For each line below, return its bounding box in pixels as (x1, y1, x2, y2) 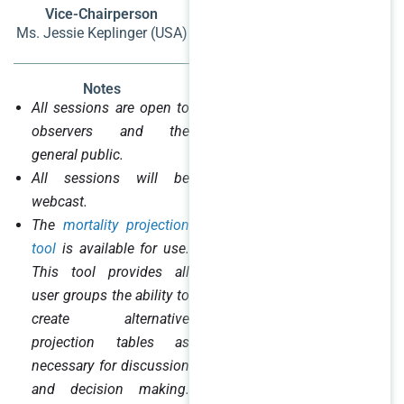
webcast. (32, 192, 87, 210)
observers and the (32, 122, 190, 140)
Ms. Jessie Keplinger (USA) (15, 23, 188, 41)
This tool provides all (32, 262, 190, 280)
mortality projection (63, 216, 190, 234)
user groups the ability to (32, 286, 190, 304)
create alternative (32, 309, 190, 327)
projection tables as (32, 333, 190, 351)
